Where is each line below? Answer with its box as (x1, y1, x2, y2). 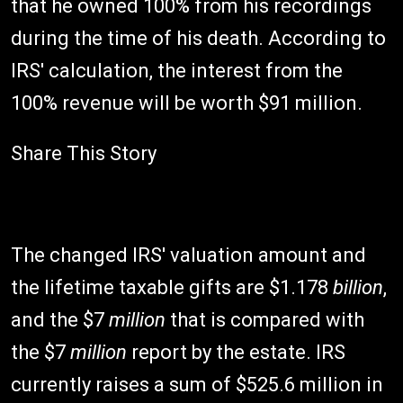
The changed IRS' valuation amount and (11, 243, 366, 266)
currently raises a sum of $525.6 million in (11, 372, 383, 396)
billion (333, 275, 383, 299)
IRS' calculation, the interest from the (11, 58, 343, 82)
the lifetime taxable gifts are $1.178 (11, 275, 333, 299)
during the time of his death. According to (11, 26, 386, 49)
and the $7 (11, 308, 109, 331)
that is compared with (166, 308, 364, 331)
